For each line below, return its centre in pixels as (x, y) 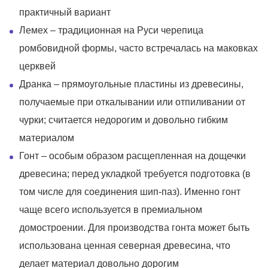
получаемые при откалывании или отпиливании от (132, 102)
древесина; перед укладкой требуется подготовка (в (135, 173)
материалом (47, 138)
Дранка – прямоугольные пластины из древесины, (131, 84)
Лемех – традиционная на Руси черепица (111, 30)
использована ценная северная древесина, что (125, 245)
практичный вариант (65, 12)
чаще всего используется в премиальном (111, 209)
